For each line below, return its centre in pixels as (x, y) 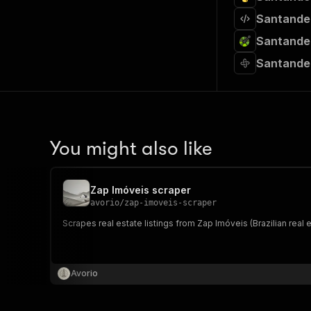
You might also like (131, 149)
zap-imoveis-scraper (170, 203)
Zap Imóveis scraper (141, 190)
